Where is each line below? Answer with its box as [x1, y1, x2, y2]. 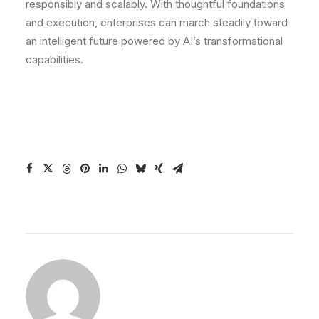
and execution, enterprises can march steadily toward [26, 16, 288, 29]
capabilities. [26, 53, 83, 66]
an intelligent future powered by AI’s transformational [26, 34, 283, 48]
